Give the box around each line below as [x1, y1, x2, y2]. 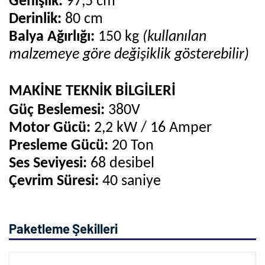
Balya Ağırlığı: [9, 28, 95, 45]
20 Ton [108, 138, 154, 154]
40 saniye [99, 173, 161, 190]
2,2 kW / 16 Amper [91, 120, 212, 137]
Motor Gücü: [9, 120, 91, 137]
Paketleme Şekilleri [9, 221, 118, 237]
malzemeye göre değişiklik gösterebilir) [9, 46, 249, 63]
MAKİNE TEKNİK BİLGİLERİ [9, 83, 176, 100]
